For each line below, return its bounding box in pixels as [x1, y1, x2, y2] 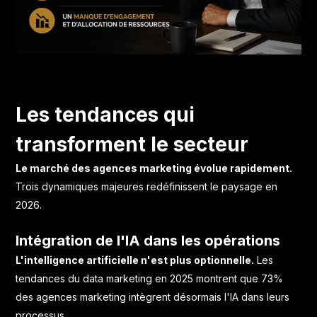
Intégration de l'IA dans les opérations [16, 232, 281, 250]
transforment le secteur [16, 132, 249, 157]
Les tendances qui [16, 103, 195, 127]
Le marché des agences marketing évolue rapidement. [16, 162, 293, 175]
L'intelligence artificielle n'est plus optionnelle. [16, 254, 255, 267]
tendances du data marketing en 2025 [16, 272, 194, 285]
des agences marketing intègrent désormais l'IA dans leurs [16, 291, 290, 304]
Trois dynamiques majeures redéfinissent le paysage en [16, 180, 278, 193]
